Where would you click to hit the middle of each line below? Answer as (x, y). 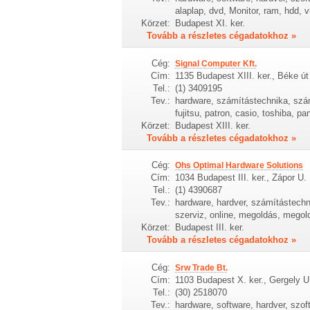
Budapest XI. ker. (210, 24)
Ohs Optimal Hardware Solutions (239, 166)
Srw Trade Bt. (201, 267)
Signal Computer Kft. (216, 63)
